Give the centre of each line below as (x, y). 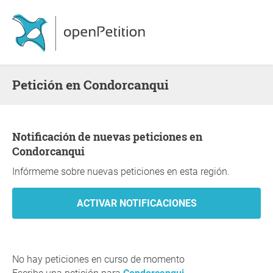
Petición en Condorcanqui (95, 85)
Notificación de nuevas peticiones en (16, 136)
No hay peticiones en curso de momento (98, 259)
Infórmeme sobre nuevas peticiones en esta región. (121, 172)
